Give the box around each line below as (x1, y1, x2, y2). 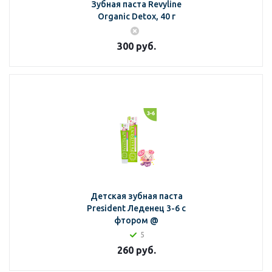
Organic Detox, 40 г (97, 12, 175, 21)
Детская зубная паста (90, 191, 183, 201)
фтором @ (114, 216, 158, 225)
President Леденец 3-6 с (87, 203, 186, 213)
